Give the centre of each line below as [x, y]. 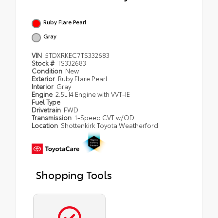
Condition [48, 71]
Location [45, 125]
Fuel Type [46, 102]
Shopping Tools [74, 174]
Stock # [44, 63]
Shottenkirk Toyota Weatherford [110, 125]
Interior [43, 86]
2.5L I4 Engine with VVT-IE [93, 94]
